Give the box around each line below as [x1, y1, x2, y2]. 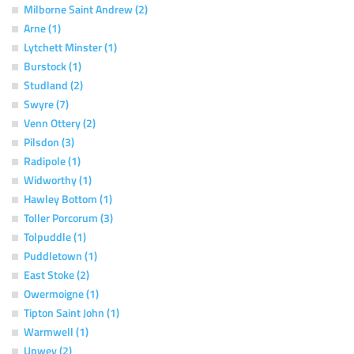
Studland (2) [24, 77, 83, 92]
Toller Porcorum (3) [24, 209, 113, 225]
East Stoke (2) [24, 266, 89, 282]
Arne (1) [24, 20, 61, 36]
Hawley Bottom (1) [24, 190, 112, 206]
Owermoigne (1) [24, 285, 99, 301]
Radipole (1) [24, 153, 81, 168]
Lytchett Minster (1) [24, 39, 117, 55]
